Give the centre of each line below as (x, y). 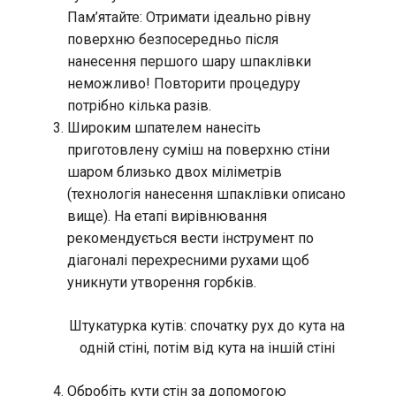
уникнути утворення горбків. (162, 283)
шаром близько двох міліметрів (175, 172)
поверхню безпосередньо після (173, 40)
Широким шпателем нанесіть (164, 128)
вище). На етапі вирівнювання (167, 217)
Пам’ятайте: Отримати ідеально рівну (189, 18)
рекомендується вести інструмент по (190, 239)
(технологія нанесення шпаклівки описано (206, 194)
